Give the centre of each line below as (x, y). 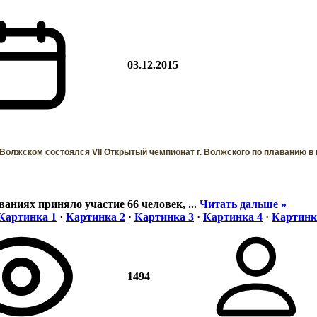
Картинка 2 (96, 217)
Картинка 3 (164, 217)
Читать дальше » (243, 204)
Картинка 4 (233, 217)
